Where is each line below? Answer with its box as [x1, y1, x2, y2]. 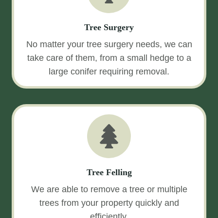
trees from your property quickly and [39, 198, 179, 208]
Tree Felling [86, 167, 132, 177]
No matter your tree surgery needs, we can [26, 39, 192, 49]
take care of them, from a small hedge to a [27, 53, 191, 63]
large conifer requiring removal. [49, 67, 169, 76]
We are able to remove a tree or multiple [31, 184, 187, 194]
